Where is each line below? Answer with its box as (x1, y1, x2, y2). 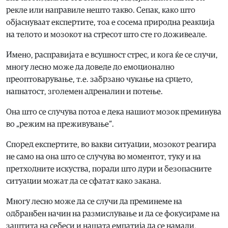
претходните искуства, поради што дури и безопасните (6, 164, 212, 173)
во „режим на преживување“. (6, 120, 114, 128)
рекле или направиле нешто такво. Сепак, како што (6, 6, 195, 14)
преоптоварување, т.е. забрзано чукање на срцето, (6, 75, 193, 83)
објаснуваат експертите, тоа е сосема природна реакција (6, 18, 215, 26)
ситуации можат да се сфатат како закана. (6, 177, 161, 185)
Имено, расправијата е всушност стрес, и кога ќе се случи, (6, 50, 218, 59)
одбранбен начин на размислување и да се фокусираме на (6, 209, 220, 218)
